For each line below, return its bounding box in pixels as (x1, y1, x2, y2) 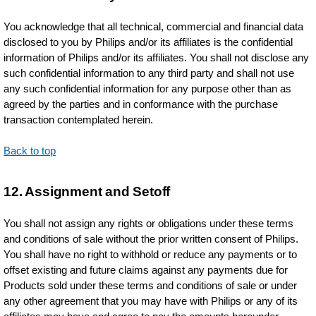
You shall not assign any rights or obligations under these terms (4, 217, 294, 229)
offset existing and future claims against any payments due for (4, 264, 288, 276)
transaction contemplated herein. (4, 114, 154, 126)
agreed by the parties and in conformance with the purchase (4, 98, 279, 110)
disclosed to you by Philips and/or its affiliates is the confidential (4, 36, 293, 48)
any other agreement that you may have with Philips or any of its (4, 295, 298, 307)
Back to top (4, 145, 56, 157)
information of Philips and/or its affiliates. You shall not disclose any (4, 51, 310, 63)
